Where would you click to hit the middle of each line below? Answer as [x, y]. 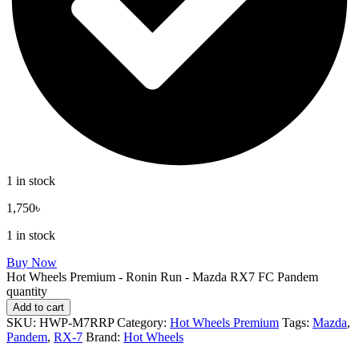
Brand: [105, 337]
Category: [143, 322]
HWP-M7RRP [77, 322]
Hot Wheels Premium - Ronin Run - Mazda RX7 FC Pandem [162, 276]
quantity [27, 291]
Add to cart [38, 307]
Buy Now [32, 262]
